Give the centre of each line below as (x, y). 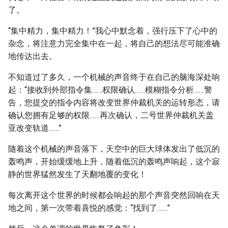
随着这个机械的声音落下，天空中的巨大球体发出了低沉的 (114, 149)
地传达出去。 (33, 56)
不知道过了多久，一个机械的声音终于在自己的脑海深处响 (114, 77)
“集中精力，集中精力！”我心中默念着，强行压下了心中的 (113, 31)
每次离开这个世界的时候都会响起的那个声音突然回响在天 (114, 195)
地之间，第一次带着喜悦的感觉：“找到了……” (89, 208)
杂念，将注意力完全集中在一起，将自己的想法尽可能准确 (114, 44)
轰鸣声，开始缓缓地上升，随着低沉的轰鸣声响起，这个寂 (114, 162)
